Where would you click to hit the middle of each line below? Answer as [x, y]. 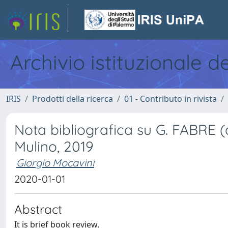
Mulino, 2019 [54, 146]
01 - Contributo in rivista [170, 99]
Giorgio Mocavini [55, 163]
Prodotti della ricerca [73, 99]
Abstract [38, 209]
